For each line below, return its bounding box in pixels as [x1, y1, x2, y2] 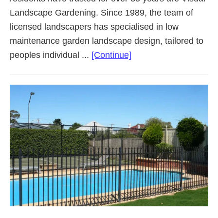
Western [131, 91, 163, 102]
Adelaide [131, 77, 165, 88]
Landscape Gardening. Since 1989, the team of [10, 7, 193, 18]
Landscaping [131, 63, 181, 73]
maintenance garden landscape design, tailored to [10, 36, 203, 46]
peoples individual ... [10, 50, 91, 60]
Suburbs [131, 106, 163, 116]
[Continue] [91, 50, 131, 60]
